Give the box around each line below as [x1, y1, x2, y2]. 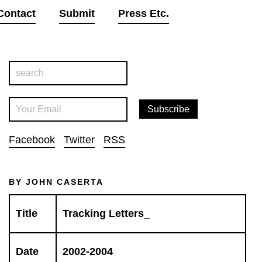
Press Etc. [118, 8, 169, 19]
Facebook [8, 134, 55, 146]
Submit [58, 8, 95, 19]
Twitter [63, 134, 95, 146]
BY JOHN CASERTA [8, 177, 104, 187]
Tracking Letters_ [62, 208, 150, 219]
